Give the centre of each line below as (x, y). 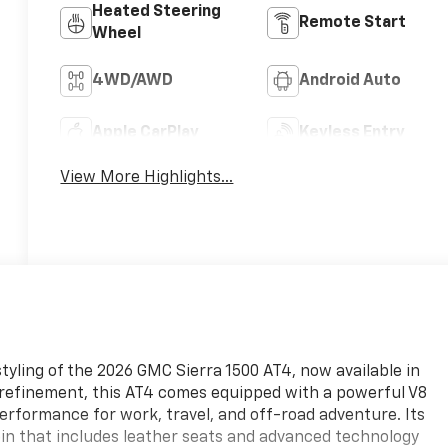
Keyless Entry (351, 132)
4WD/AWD (133, 80)
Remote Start (352, 22)
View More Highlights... (147, 177)
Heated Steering (157, 11)
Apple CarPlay (146, 132)
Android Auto (349, 80)
